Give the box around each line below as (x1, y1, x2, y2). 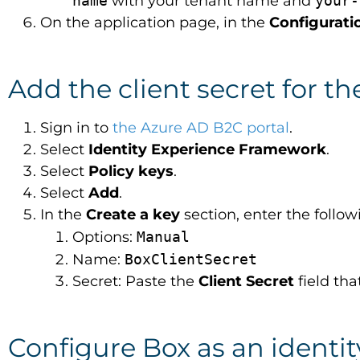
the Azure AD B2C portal (112, 119, 289, 137)
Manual (137, 228, 190, 245)
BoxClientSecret (125, 251, 257, 268)
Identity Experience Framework (88, 141, 326, 158)
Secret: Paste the (72, 272, 198, 290)
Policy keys (88, 162, 174, 180)
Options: (72, 228, 137, 246)
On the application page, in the (40, 14, 269, 31)
